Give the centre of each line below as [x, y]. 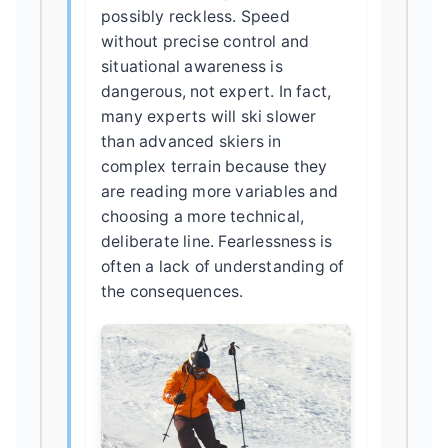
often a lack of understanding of [223, 266]
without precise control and [205, 41]
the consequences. [172, 291]
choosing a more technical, [203, 216]
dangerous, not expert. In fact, [216, 91]
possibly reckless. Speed [195, 16]
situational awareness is [192, 66]
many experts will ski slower [209, 116]
